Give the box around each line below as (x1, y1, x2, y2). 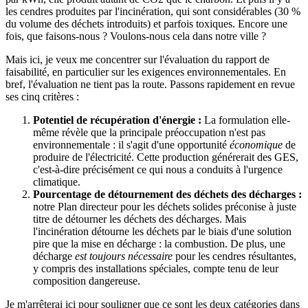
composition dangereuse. (33, 274, 140, 287)
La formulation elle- (201, 113, 290, 126)
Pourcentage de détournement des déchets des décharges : (33, 188, 302, 200)
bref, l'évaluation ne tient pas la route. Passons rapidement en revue (5, 78, 295, 90)
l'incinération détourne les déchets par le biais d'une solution (33, 225, 291, 237)
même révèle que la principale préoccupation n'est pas (33, 126, 265, 138)
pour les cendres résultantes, (173, 250, 296, 262)
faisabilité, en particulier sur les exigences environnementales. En (5, 65, 286, 78)
